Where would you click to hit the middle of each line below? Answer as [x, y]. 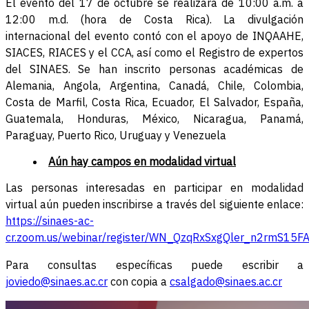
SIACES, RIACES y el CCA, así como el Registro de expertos [154, 53]
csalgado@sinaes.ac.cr [226, 282]
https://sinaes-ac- [50, 221]
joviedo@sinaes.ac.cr [57, 282]
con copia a [139, 282]
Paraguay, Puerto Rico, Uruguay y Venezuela [116, 136]
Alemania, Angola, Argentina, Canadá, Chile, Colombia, [154, 86]
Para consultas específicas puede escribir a [154, 265]
